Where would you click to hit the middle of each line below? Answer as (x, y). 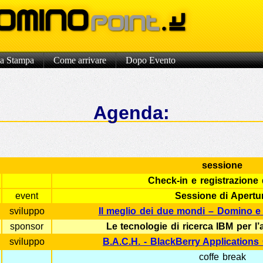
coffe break (222, 257)
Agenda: (131, 113)
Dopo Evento (151, 60)
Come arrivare (80, 60)
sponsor (27, 226)
